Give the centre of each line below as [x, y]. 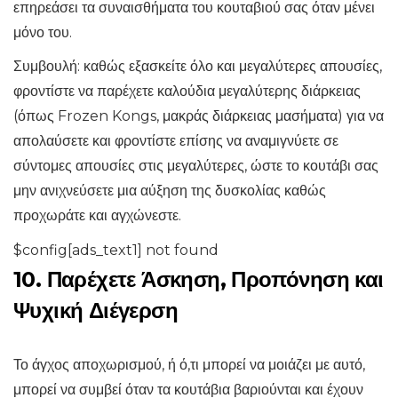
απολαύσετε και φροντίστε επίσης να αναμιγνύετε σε [176, 141]
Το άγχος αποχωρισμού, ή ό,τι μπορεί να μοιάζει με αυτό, [189, 365]
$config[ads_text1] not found [116, 251]
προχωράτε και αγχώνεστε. [97, 216]
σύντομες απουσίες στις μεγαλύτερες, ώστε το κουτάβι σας [196, 166]
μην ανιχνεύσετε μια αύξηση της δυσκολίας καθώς [170, 191]
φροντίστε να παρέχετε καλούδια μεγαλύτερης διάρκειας [187, 92]
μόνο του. [43, 33]
